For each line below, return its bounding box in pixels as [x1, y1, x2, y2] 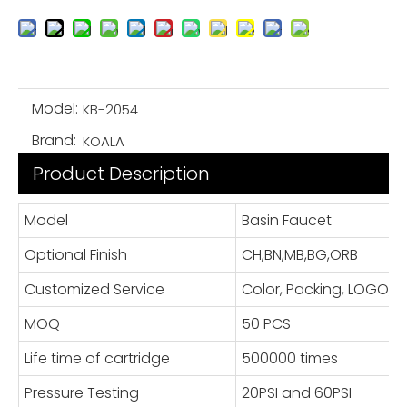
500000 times [242, 348, 339, 369]
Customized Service [25, 279, 165, 300]
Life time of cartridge [25, 348, 171, 369]
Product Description [33, 161, 210, 186]
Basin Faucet [242, 210, 333, 231]
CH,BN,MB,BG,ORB [242, 244, 359, 265]
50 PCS [242, 313, 292, 334]
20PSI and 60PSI [242, 382, 352, 403]
